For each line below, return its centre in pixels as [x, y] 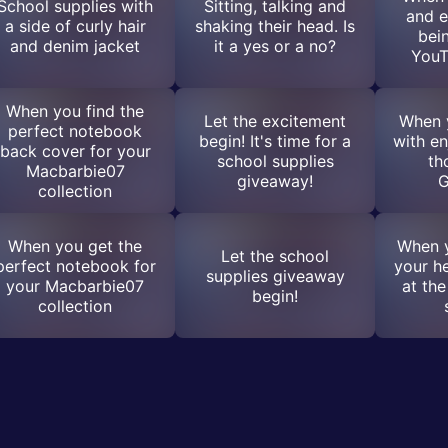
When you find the [75, 110]
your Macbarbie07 [75, 285]
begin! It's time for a [275, 140]
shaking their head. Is [275, 25]
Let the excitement [275, 120]
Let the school [275, 255]
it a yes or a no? [275, 45]
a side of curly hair [75, 25]
